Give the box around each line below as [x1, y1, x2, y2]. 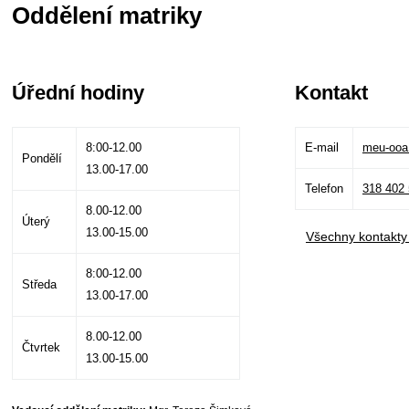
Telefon [304, 182, 343, 195]
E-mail [304, 141, 339, 154]
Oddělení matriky [12, 2, 203, 29]
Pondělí [22, 152, 63, 165]
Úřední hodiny [12, 81, 145, 104]
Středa [22, 278, 58, 291]
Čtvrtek [22, 341, 61, 354]
